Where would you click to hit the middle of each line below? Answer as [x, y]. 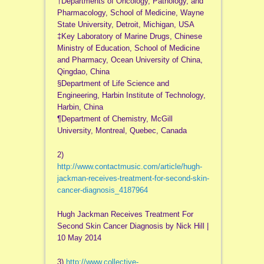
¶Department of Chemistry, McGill [115, 119]
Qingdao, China [83, 72]
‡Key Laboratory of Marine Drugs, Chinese [129, 37]
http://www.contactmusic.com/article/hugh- [129, 167]
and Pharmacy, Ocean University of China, [130, 60]
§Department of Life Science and [113, 84]
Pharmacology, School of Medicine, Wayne [130, 13]
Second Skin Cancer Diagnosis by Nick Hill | [133, 226]
